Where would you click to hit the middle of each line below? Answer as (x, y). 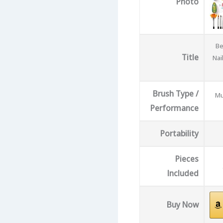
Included (183, 173)
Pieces (187, 159)
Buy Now (182, 205)
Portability (179, 134)
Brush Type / (175, 94)
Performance (174, 108)
